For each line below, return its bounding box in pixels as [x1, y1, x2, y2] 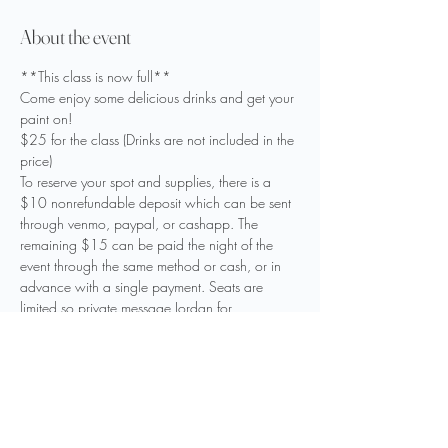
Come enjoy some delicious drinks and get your [20, 88, 298, 107]
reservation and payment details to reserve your [20, 319, 295, 338]
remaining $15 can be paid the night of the [20, 235, 277, 254]
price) [20, 151, 52, 170]
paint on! [20, 109, 76, 128]
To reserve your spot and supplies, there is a [20, 172, 275, 191]
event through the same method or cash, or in [20, 256, 285, 275]
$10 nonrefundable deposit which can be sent [20, 193, 295, 212]
